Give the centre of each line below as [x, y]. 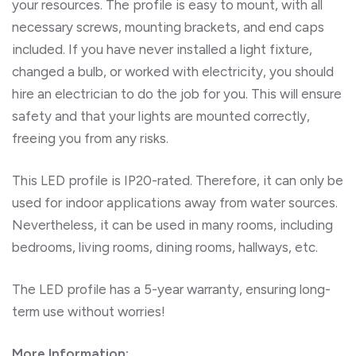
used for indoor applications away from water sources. [175, 202]
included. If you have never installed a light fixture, [162, 49]
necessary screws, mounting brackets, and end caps [168, 27]
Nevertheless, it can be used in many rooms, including [172, 224]
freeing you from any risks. [92, 138]
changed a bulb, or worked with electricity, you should [173, 71]
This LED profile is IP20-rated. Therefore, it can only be [178, 180]
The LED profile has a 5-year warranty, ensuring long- [171, 289]
